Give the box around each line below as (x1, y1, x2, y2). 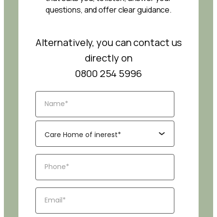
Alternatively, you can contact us (35, 35, 182, 49)
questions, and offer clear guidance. (45, 4, 172, 15)
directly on (84, 51, 133, 64)
